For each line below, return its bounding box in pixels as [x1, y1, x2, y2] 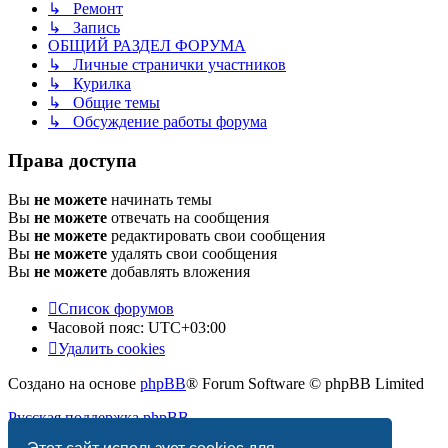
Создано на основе [8, 374, 140, 392]
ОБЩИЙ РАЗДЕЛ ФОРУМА [48, 37, 246, 55]
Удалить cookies [58, 339, 165, 357]
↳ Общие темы [48, 94, 160, 112]
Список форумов [58, 299, 174, 317]
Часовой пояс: [48, 318, 148, 336]
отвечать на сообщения [107, 208, 269, 226]
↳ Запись [48, 19, 120, 37]
